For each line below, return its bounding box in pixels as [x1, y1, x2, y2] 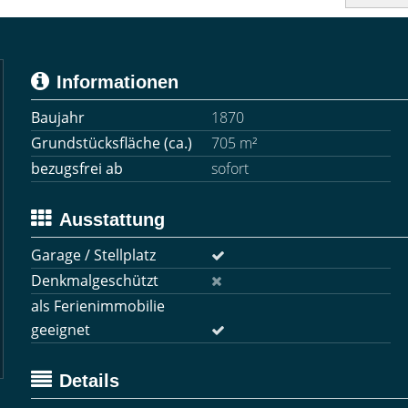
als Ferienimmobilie [31, 296, 165, 316]
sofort [210, 158, 249, 178]
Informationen [56, 72, 178, 92]
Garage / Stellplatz [31, 245, 156, 265]
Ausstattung [59, 209, 165, 229]
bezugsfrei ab [31, 158, 123, 178]
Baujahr [31, 107, 85, 127]
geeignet [31, 320, 90, 340]
